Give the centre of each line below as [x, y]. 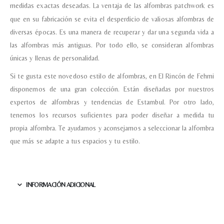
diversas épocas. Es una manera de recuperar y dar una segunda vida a [112, 32]
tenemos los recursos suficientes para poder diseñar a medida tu [112, 115]
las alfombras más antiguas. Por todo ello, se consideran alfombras [112, 45]
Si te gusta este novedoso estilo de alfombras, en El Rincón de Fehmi [112, 76]
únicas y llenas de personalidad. [55, 58]
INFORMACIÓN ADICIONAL [61, 184]
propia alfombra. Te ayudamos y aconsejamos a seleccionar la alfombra [112, 128]
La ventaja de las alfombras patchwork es [153, 5]
